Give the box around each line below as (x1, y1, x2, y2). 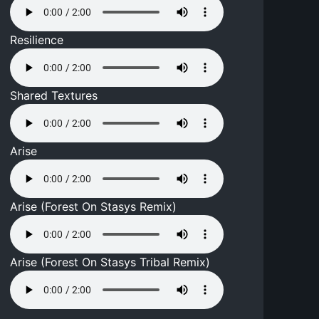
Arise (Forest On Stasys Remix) (10, 199, 177, 214)
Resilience (10, 33, 64, 48)
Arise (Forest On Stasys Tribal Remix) (10, 255, 211, 270)
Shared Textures (10, 88, 98, 103)
